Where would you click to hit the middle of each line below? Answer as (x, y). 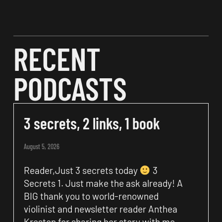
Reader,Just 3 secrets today (82, 170)
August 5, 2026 (41, 146)
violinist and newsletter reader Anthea (100, 209)
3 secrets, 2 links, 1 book (92, 123)
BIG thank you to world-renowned (91, 196)
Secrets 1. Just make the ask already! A (103, 183)
